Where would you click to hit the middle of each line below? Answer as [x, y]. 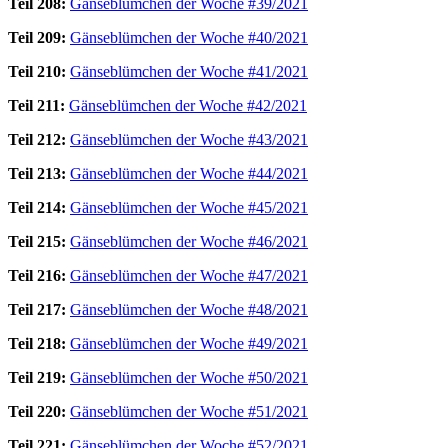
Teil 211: [36, 105]
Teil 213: [37, 173]
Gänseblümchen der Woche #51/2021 [189, 411]
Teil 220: [37, 411]
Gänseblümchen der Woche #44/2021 [189, 173]
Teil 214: [37, 207]
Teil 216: [37, 275]
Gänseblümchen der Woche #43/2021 [189, 139]
